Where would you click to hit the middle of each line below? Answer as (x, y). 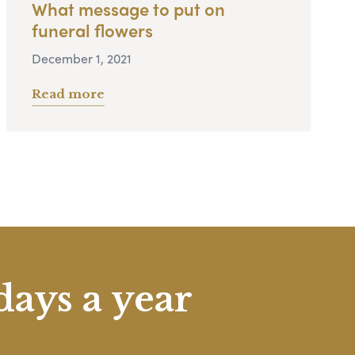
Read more (68, 94)
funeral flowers (92, 30)
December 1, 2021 (82, 58)
